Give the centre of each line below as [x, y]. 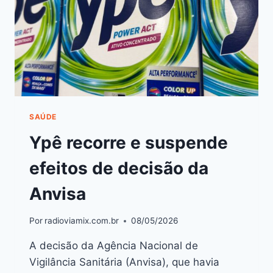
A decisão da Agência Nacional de [114, 246]
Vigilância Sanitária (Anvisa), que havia [124, 262]
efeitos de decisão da [119, 168]
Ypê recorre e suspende [129, 142]
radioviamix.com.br [82, 221]
